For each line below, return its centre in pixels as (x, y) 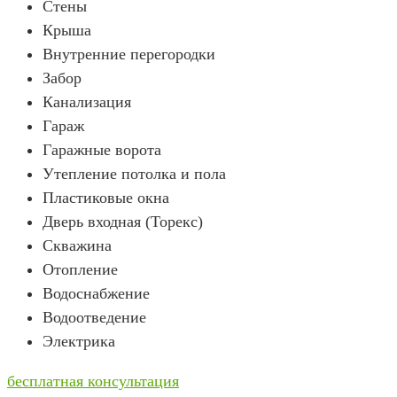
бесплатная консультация (93, 381)
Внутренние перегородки (129, 54)
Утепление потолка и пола (134, 174)
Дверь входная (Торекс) (123, 222)
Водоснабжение (96, 294)
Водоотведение (94, 318)
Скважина (77, 246)
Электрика (79, 342)
